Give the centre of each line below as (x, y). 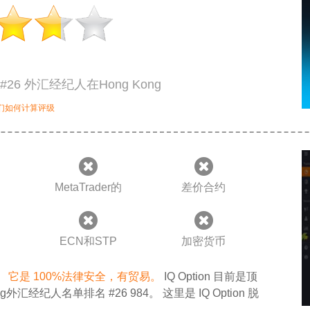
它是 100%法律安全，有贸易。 (85, 276)
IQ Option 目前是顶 (209, 276)
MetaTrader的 (89, 187)
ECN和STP (89, 241)
